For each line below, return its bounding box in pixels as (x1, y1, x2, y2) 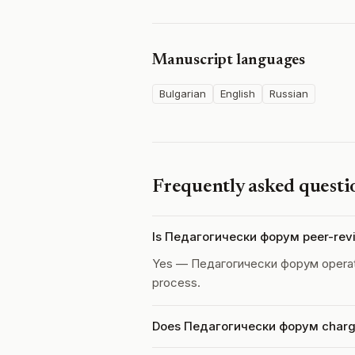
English (220, 87, 255, 100)
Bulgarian (159, 87, 206, 100)
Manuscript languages (152, 52, 305, 68)
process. (152, 275, 200, 290)
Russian (269, 87, 308, 100)
